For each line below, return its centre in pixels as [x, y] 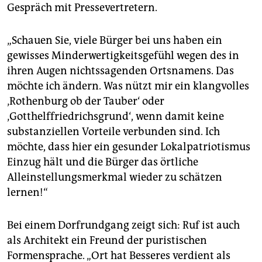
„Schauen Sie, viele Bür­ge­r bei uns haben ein [115, 41]
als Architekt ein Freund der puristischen [107, 241]
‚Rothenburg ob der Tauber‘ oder [86, 101]
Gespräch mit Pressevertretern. [82, 8]
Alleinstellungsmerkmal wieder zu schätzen [115, 177]
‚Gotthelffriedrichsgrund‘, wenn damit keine [116, 117]
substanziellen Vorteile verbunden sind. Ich [113, 132]
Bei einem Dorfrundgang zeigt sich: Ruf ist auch [123, 225]
